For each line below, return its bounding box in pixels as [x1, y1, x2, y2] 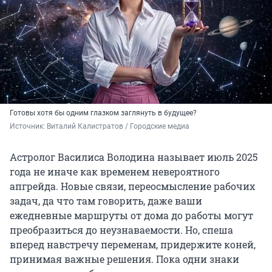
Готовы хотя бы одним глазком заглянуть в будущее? [10, 109, 197, 118]
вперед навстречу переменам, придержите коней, [10, 238, 256, 251]
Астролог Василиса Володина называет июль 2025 [10, 151, 257, 164]
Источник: [10, 122, 47, 131]
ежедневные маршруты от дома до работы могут [10, 209, 253, 222]
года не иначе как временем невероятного [10, 165, 220, 178]
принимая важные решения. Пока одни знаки [10, 253, 239, 266]
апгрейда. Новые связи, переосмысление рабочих [10, 180, 255, 193]
